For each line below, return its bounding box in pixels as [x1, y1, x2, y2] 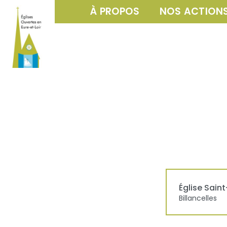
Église [179, 182, 202, 194]
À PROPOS [89, 5, 140, 18]
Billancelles [179, 193, 217, 203]
